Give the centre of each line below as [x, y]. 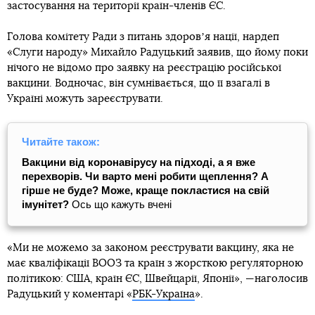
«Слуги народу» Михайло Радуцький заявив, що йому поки [157, 52]
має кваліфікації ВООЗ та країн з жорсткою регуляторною [155, 263]
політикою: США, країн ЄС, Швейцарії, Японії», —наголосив [157, 278]
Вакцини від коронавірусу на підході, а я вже [139, 162]
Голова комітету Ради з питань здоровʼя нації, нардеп [143, 37]
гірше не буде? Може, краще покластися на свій [146, 190]
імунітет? [45, 204]
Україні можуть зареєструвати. [85, 98]
